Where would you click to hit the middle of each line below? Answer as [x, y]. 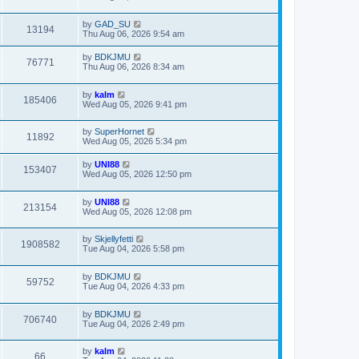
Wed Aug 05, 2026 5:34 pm [135, 141]
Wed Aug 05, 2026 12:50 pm [137, 174]
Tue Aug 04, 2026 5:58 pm [133, 249]
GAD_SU [113, 24]
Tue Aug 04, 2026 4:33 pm [133, 286]
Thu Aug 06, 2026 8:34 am [133, 66]
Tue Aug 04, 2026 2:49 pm [133, 323]
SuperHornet [119, 132]
